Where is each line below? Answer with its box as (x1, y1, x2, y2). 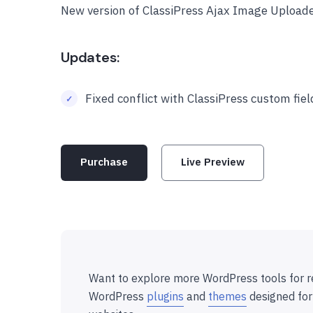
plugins (147, 289, 184, 303)
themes (208, 289, 247, 303)
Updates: (61, 48, 119, 66)
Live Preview (181, 155, 245, 168)
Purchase (80, 155, 128, 168)
